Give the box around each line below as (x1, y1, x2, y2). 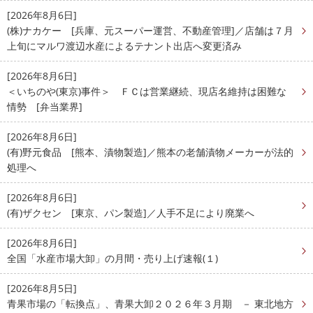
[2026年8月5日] (7, 282, 77, 296)
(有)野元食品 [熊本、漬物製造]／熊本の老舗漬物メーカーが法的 (7, 145, 293, 159)
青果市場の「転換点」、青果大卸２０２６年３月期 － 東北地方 (7, 297, 293, 311)
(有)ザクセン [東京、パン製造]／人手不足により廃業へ (7, 206, 254, 220)
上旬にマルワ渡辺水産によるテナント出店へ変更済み (7, 39, 242, 53)
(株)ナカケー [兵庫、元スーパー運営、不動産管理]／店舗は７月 (7, 24, 293, 38)
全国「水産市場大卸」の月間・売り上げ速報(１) (7, 252, 218, 265)
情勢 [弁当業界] (7, 100, 82, 114)
